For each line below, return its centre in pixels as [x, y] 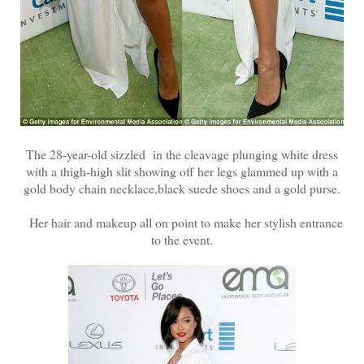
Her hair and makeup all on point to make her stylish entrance [182, 222]
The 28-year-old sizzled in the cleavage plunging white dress [182, 154]
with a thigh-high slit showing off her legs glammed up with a [182, 171]
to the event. [182, 239]
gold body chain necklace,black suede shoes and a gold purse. [182, 188]
